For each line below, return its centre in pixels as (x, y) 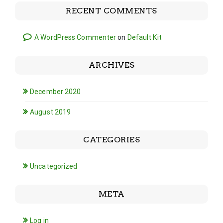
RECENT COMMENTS (111, 10)
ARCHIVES (111, 65)
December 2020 (56, 91)
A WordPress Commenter (75, 37)
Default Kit (144, 37)
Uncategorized (54, 166)
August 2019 (51, 112)
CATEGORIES (111, 139)
